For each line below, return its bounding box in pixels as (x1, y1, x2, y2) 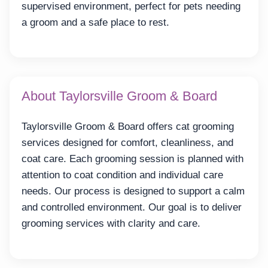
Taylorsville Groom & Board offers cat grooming (22, 121, 234, 133)
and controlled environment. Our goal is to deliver (22, 202, 242, 214)
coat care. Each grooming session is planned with (22, 153, 243, 165)
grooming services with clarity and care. (22, 218, 200, 230)
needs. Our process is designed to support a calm (22, 185, 245, 197)
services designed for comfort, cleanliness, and (22, 137, 233, 149)
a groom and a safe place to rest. (22, 16, 169, 28)
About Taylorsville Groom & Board (22, 89, 217, 104)
